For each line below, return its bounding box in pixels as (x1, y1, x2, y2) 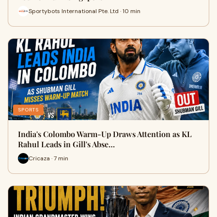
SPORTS (18, 107, 39, 113)
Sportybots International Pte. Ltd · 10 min (29, 7, 140, 15)
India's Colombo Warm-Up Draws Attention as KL (18, 129, 192, 139)
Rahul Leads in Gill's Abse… (18, 139, 115, 149)
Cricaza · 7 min (29, 154, 68, 162)
